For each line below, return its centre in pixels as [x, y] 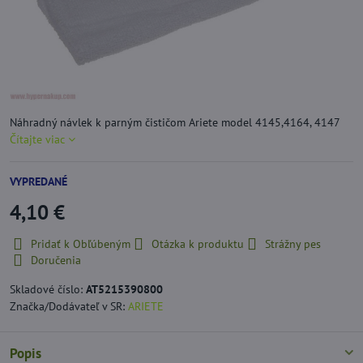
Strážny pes [293, 243]
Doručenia [56, 260]
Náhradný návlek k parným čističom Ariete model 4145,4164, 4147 [175, 122]
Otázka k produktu [198, 243]
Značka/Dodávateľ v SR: [69, 306]
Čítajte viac [37, 139]
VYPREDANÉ [38, 181]
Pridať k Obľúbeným [81, 243]
